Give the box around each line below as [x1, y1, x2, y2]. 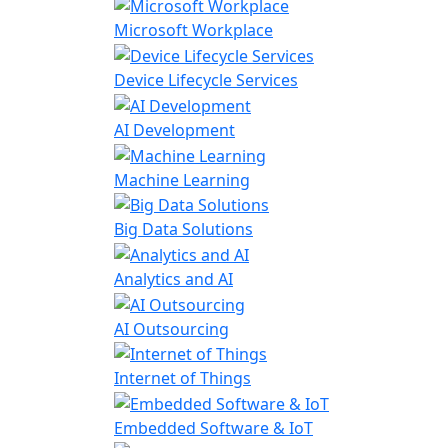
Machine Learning [114, 168, 250, 191]
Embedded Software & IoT [114, 417, 313, 440]
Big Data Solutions [114, 218, 253, 241]
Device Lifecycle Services [114, 69, 298, 92]
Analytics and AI [114, 267, 233, 290]
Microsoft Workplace [114, 19, 273, 42]
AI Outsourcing [114, 317, 229, 340]
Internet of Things [114, 367, 251, 390]
